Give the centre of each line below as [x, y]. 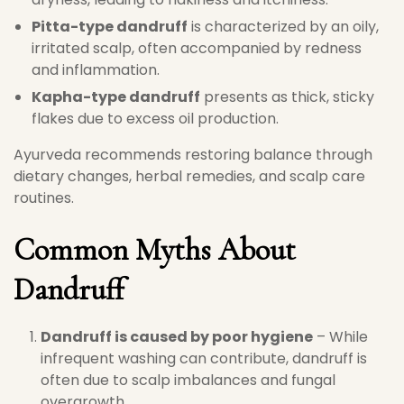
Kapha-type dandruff [116, 97]
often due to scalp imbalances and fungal [188, 380]
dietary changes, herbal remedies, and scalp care [189, 176]
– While [340, 337]
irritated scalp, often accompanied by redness [197, 48]
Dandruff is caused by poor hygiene [177, 337]
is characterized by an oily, [283, 27]
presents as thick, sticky [287, 97]
